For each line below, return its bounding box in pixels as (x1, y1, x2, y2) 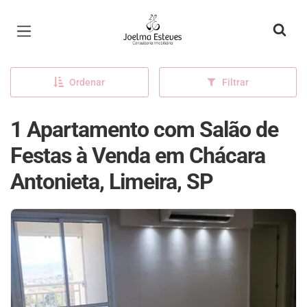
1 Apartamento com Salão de (10, 116, 278, 143)
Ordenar (69, 77, 106, 88)
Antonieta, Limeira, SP (10, 169, 213, 195)
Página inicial (119, 12, 201, 29)
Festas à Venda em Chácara (10, 143, 265, 169)
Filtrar (222, 77, 249, 88)
